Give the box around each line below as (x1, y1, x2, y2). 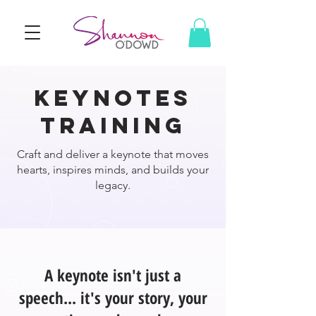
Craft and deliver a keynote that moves (17, 147, 209, 161)
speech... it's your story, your (18, 286, 207, 309)
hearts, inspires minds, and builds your (17, 162, 209, 176)
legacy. (95, 178, 130, 192)
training (39, 111, 186, 140)
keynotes (34, 83, 192, 112)
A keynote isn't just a (44, 263, 181, 286)
